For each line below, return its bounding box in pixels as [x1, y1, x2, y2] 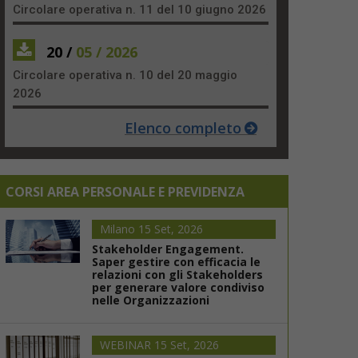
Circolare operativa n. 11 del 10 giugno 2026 [13, 2, 266, 17]
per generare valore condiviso [91, 279, 265, 295]
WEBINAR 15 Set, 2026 [99, 336, 219, 352]
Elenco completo [125, 117, 241, 137]
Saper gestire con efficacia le [91, 253, 261, 269]
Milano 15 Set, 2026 [99, 221, 203, 237]
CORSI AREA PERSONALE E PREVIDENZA [6, 182, 245, 201]
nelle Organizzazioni [91, 292, 209, 308]
